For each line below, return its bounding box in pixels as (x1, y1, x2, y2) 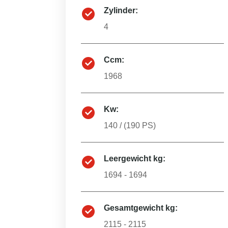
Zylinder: (104, 6, 138, 15)
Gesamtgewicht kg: (104, 204, 178, 212)
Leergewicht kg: (104, 154, 165, 163)
